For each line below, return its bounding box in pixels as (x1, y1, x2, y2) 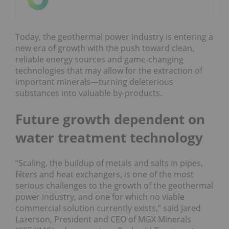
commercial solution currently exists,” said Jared (15, 202, 201, 214)
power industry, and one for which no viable (15, 191, 185, 203)
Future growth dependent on (15, 109, 205, 128)
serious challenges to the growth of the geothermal (15, 180, 213, 192)
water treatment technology (15, 128, 203, 147)
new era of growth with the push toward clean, (15, 42, 194, 54)
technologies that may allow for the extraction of (15, 64, 202, 76)
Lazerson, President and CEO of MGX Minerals (15, 214, 191, 225)
